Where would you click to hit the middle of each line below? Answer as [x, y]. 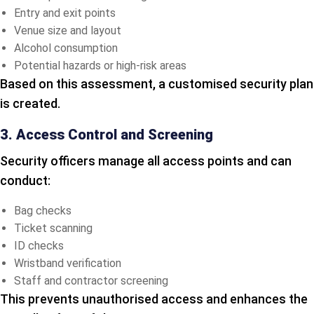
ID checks [39, 245]
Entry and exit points [65, 13]
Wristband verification [68, 263]
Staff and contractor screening [91, 280]
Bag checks [43, 210]
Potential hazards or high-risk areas [100, 65]
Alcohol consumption [66, 48]
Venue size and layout [68, 30]
